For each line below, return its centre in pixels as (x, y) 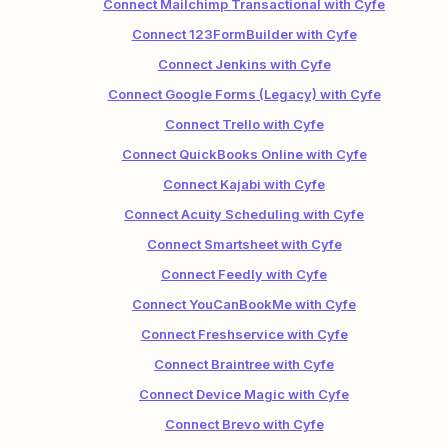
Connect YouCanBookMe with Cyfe (244, 304)
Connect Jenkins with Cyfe (244, 64)
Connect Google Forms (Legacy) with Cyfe (244, 94)
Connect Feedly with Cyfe (244, 274)
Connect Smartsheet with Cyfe (244, 244)
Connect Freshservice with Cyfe (244, 334)
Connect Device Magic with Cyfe (244, 394)
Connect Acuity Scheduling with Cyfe (244, 214)
